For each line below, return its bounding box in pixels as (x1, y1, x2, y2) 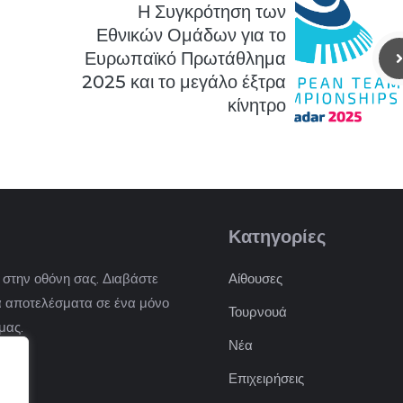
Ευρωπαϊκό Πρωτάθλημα (85, 48, 286, 70)
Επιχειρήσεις (228, 370, 304, 388)
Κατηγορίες (228, 226, 326, 248)
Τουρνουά (228, 303, 287, 321)
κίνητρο (228, 94, 286, 117)
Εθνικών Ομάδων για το (96, 24, 286, 47)
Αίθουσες (228, 270, 282, 288)
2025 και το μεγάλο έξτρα (82, 71, 286, 94)
